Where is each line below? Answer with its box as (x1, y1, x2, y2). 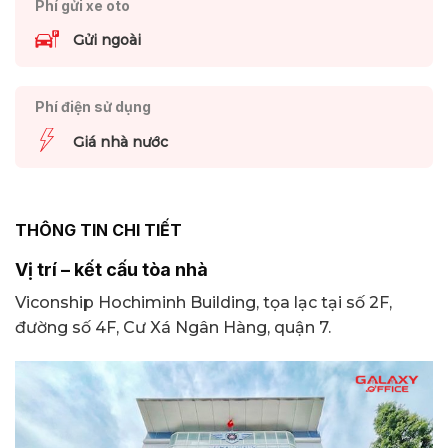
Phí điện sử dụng (34, 98, 151, 116)
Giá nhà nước (72, 132, 168, 151)
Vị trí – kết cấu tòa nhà (15, 259, 208, 281)
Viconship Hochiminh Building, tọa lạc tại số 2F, (15, 293, 392, 313)
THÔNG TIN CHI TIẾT (15, 219, 182, 240)
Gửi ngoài (72, 31, 141, 50)
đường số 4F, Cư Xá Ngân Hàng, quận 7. (15, 318, 331, 338)
